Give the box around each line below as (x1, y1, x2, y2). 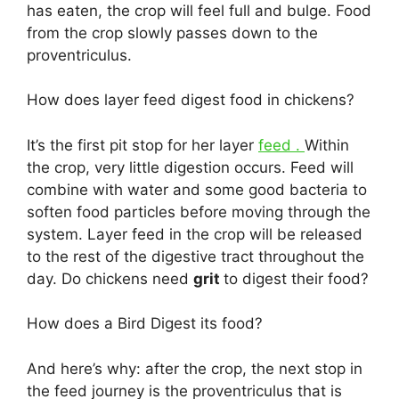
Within (305, 135, 349, 154)
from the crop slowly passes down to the (27, 23, 318, 42)
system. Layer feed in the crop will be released (27, 224, 362, 243)
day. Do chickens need (27, 269, 193, 288)
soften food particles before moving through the (27, 202, 370, 221)
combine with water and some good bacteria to (27, 180, 367, 199)
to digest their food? (224, 269, 369, 288)
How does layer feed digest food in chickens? (27, 91, 354, 109)
